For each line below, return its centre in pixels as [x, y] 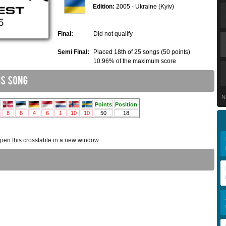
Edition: [104, 7]
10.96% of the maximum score [135, 61]
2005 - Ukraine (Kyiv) [144, 7]
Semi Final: [73, 52]
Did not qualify [113, 34]
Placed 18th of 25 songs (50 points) [142, 52]
